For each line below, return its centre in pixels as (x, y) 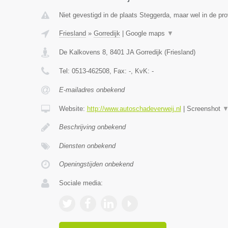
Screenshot (204, 109)
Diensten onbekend (87, 146)
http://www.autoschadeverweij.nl (134, 109)
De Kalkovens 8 (82, 52)
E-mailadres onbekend (92, 90)
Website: (73, 109)
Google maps (146, 33)
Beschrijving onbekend (92, 127)
